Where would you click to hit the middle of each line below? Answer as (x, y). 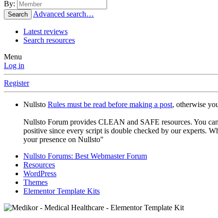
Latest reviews (45, 32)
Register (17, 83)
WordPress (40, 174)
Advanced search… (64, 14)
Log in (14, 66)
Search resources (49, 40)
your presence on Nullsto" (64, 140)
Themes (36, 182)
